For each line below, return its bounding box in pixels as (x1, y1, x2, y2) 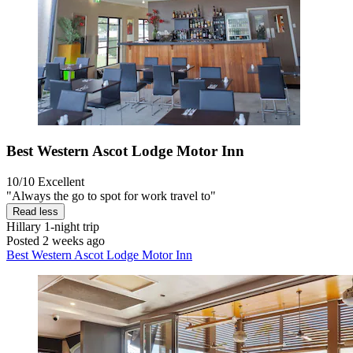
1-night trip (41, 220, 99, 234)
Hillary (6, 220, 41, 234)
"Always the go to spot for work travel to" (6, 189, 216, 203)
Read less (13, 206, 58, 218)
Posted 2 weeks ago (6, 234, 105, 248)
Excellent (38, 175, 84, 189)
